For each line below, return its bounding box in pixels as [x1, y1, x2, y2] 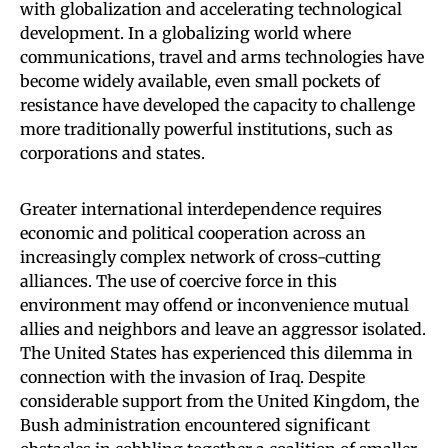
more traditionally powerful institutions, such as [20, 118, 393, 139]
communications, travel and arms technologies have [20, 46, 424, 67]
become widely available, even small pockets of [20, 70, 380, 91]
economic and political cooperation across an [20, 222, 366, 243]
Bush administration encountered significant [20, 414, 370, 435]
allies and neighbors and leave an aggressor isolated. [20, 318, 426, 339]
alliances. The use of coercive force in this [20, 270, 337, 291]
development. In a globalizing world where [20, 22, 351, 43]
